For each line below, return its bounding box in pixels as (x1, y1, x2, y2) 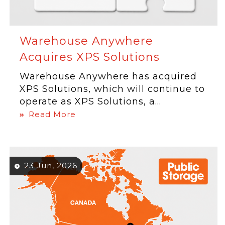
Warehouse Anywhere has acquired (20, 71, 197, 82)
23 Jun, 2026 (24, 161, 78, 170)
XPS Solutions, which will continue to (20, 83, 205, 94)
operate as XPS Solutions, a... (20, 96, 162, 107)
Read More (29, 109, 76, 119)
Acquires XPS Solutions (20, 50, 160, 64)
